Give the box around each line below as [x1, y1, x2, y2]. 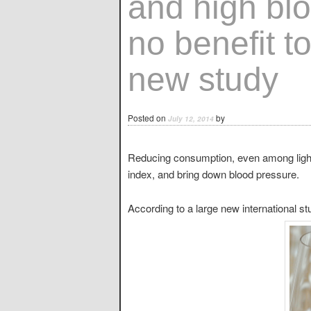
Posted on [128, 112, 168, 124]
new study [128, 61, 278, 98]
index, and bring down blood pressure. [128, 167, 299, 182]
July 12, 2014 [168, 114, 214, 124]
